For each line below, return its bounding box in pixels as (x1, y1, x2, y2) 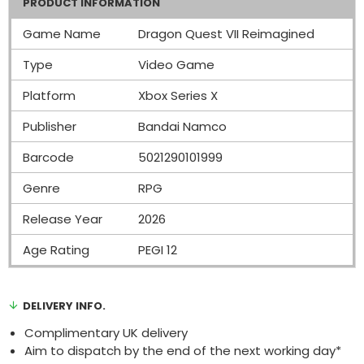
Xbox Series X (138, 86, 218, 104)
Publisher (23, 117, 76, 135)
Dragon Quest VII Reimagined (138, 24, 314, 42)
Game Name (23, 24, 101, 42)
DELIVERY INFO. (23, 297, 106, 314)
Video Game (138, 55, 214, 73)
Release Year (23, 210, 102, 227)
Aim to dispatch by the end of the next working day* (24, 341, 341, 359)
